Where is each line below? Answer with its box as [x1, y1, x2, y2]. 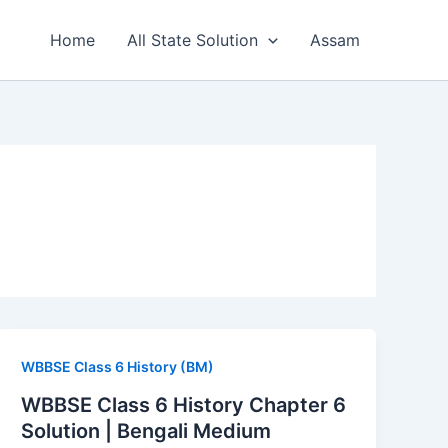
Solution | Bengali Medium [21, 418, 272, 443]
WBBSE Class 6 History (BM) [21, 358, 215, 375]
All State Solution [127, 30, 259, 50]
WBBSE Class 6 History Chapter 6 [21, 392, 347, 417]
